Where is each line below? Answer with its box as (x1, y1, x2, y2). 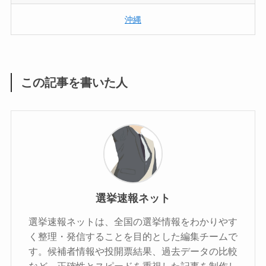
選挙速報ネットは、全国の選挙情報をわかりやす (28, 216, 237, 227)
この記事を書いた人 (21, 76, 128, 90)
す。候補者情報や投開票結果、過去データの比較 (28, 246, 237, 257)
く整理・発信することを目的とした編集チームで (28, 231, 237, 242)
